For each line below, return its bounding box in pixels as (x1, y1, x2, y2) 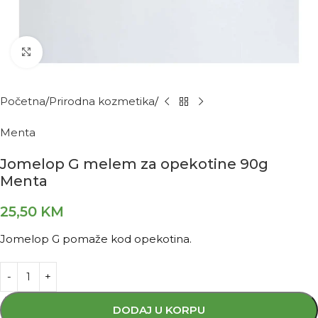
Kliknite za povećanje (42, 46, 150, 58)
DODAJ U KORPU (113, 303, 205, 317)
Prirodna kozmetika (49, 94, 155, 108)
